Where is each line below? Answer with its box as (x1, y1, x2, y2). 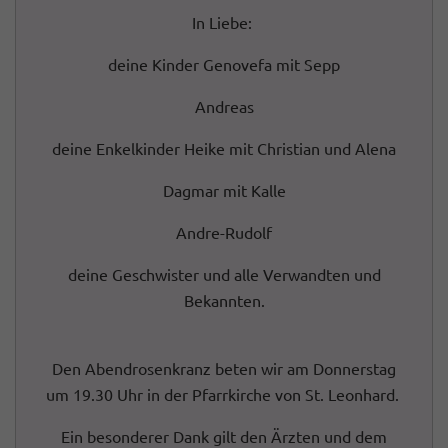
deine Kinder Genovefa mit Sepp (108, 54, 340, 74)
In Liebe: (192, 12, 252, 32)
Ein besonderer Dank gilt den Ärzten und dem (61, 426, 387, 446)
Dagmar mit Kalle (162, 180, 286, 200)
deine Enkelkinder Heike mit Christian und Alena (52, 138, 396, 158)
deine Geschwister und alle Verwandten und (67, 264, 381, 284)
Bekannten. (183, 290, 265, 310)
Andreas (194, 96, 254, 116)
